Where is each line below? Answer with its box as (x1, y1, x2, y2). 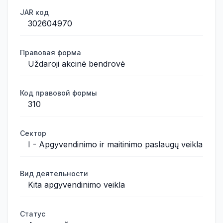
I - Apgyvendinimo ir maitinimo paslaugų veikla (28, 139, 203, 149)
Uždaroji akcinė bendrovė (28, 59, 125, 69)
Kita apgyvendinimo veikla (28, 180, 125, 190)
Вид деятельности (20, 169, 88, 178)
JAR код (20, 8, 49, 16)
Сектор (20, 129, 46, 137)
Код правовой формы (20, 89, 97, 97)
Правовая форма (20, 48, 81, 57)
